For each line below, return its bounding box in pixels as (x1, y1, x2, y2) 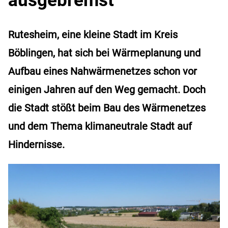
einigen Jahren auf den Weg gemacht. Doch (8, 83, 206, 96)
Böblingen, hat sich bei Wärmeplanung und (8, 46, 201, 59)
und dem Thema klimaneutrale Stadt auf (8, 120, 192, 132)
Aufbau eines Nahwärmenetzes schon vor (8, 65, 197, 77)
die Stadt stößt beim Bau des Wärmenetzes (8, 101, 206, 114)
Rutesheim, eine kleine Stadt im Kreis (8, 28, 178, 41)
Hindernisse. (8, 138, 67, 151)
